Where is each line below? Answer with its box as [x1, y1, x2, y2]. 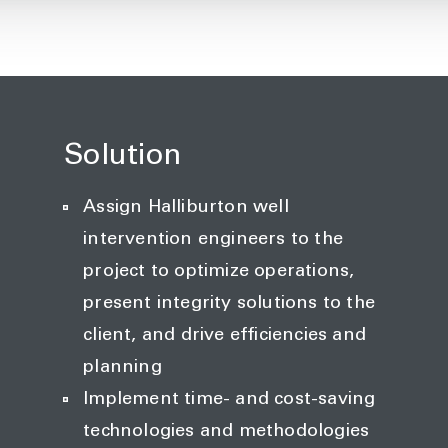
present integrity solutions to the [83, 295, 375, 313]
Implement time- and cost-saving [83, 391, 376, 409]
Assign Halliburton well [83, 199, 289, 217]
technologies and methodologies [83, 423, 375, 441]
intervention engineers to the [83, 231, 343, 249]
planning [83, 359, 167, 377]
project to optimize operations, [83, 263, 355, 281]
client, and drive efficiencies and [83, 327, 366, 345]
